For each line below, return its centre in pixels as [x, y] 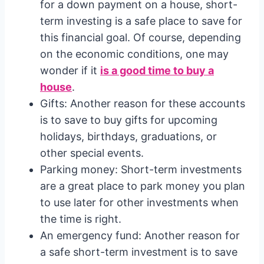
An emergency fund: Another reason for [140, 235]
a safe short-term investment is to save [139, 252]
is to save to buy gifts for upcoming [129, 120]
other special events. [92, 153]
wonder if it [70, 70]
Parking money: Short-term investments [141, 169]
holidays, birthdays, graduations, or [128, 136]
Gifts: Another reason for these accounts [143, 103]
